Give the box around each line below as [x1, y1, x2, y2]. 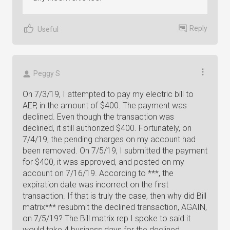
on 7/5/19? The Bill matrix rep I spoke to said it [23, 214, 190, 223]
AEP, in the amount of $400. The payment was [23, 101, 187, 110]
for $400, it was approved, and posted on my [23, 157, 184, 167]
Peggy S [33, 69, 60, 78]
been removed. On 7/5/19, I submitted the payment [23, 146, 207, 156]
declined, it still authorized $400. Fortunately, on [23, 123, 191, 133]
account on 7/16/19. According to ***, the [23, 168, 174, 178]
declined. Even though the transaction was [23, 112, 174, 122]
